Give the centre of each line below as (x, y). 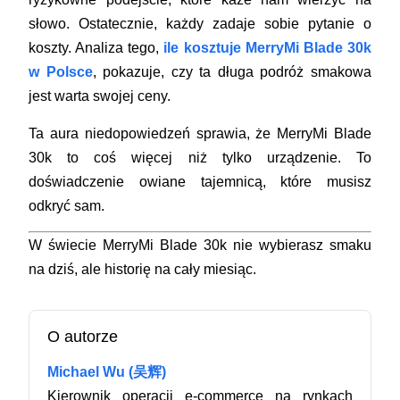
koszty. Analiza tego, (96, 48)
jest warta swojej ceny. (100, 96)
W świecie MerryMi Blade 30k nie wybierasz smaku (200, 246)
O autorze (83, 337)
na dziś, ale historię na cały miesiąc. (143, 270)
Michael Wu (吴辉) (107, 372)
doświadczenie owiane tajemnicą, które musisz (200, 182)
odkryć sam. (67, 206)
